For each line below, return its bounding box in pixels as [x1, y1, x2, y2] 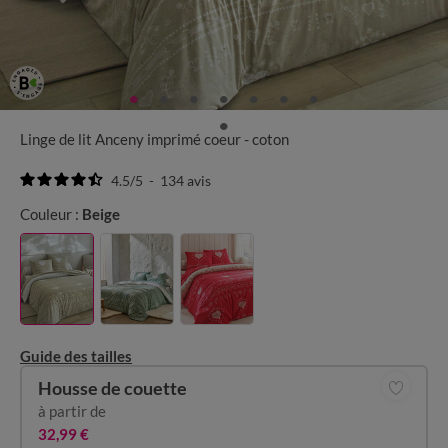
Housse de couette [38, 377, 187, 399]
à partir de [38, 402, 106, 420]
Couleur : [20, 205, 79, 223]
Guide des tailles [20, 347, 132, 365]
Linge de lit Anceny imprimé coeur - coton [20, 130, 289, 148]
